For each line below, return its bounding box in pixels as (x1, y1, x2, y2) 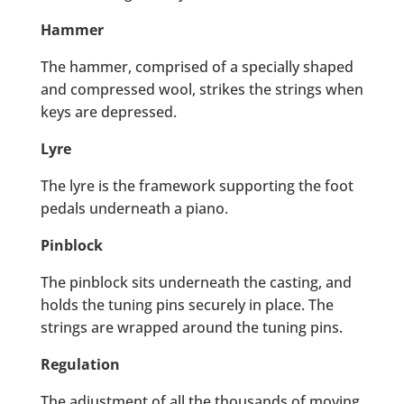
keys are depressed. (40, 102, 177, 122)
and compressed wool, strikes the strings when (40, 79, 363, 99)
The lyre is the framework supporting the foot (40, 176, 353, 196)
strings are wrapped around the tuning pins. (40, 317, 343, 337)
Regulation (40, 354, 120, 374)
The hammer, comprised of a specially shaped (40, 57, 353, 77)
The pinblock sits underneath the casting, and (40, 272, 352, 292)
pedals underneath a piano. (40, 198, 228, 218)
